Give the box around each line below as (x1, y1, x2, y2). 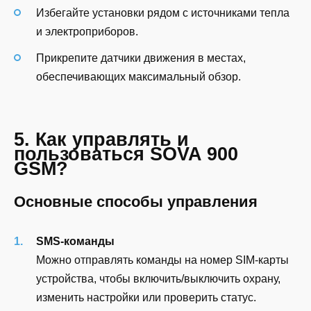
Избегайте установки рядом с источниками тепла (36, 7, 289, 19)
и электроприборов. (36, 26, 138, 38)
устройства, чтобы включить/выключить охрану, (36, 273, 280, 285)
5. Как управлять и (14, 128, 189, 151)
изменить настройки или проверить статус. (36, 292, 256, 304)
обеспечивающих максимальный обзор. (36, 71, 241, 83)
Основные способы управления (14, 193, 258, 211)
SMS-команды (36, 235, 115, 248)
